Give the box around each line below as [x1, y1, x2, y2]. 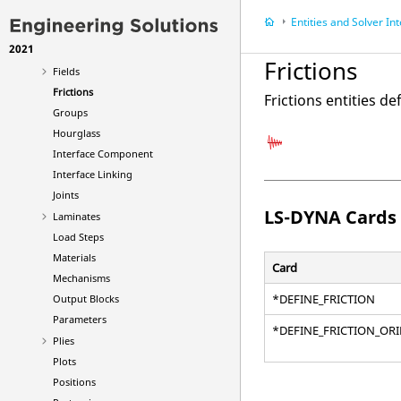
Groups [53, 106, 88, 119]
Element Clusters [53, 2, 131, 15]
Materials [53, 251, 96, 264]
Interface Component [53, 147, 153, 160]
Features [53, 43, 93, 56]
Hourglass [53, 126, 100, 140]
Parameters [53, 312, 107, 326]
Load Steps [53, 230, 104, 243]
